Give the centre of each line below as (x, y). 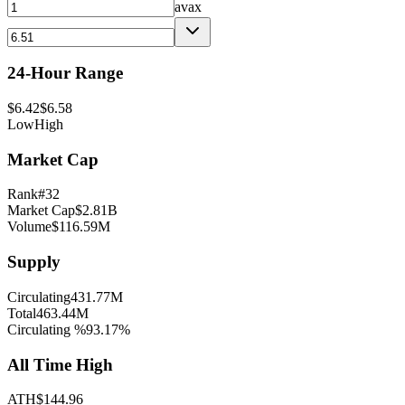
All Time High (60, 364)
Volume (29, 227)
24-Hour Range (65, 73)
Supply (34, 262)
